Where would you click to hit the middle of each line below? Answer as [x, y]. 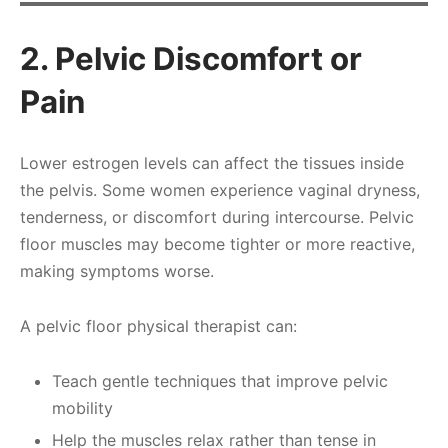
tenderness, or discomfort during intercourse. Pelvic [217, 217]
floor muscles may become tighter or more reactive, [217, 244]
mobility [82, 408]
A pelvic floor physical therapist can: [158, 326]
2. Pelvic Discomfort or [191, 59]
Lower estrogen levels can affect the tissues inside [212, 163]
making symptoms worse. [117, 271]
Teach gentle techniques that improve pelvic [219, 381]
